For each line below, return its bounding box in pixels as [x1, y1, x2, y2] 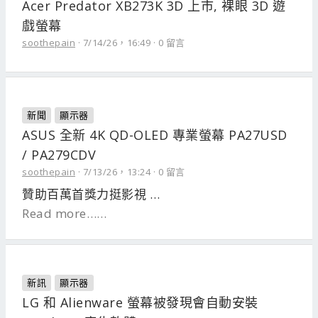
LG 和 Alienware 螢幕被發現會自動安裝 [22, 294, 258, 311]
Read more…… [22, 205, 107, 221]
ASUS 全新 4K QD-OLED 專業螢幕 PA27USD [22, 126, 287, 143]
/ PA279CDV [22, 146, 96, 163]
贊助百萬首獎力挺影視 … [22, 186, 160, 202]
